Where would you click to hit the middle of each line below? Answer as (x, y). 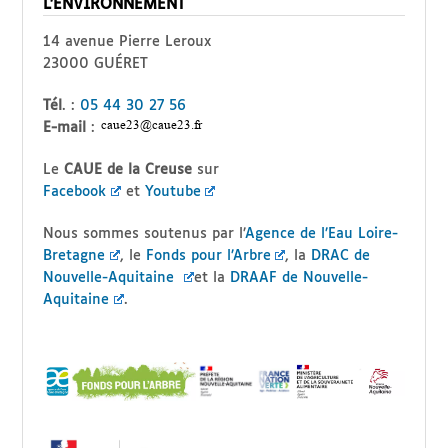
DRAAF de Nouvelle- (298, 277)
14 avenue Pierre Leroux (127, 41)
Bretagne (74, 255)
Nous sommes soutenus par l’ (144, 233)
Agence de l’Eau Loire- (322, 233)
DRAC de (340, 255)
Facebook (75, 191)
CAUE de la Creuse (128, 169)
